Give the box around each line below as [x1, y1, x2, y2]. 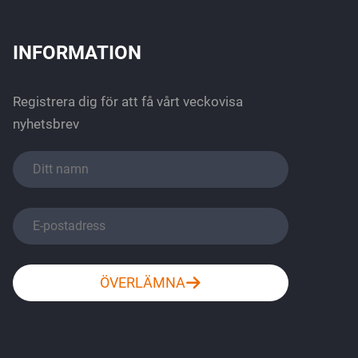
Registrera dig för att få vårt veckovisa [13, 93, 243, 109]
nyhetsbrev [13, 116, 79, 132]
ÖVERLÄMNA [100, 274, 185, 291]
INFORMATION [13, 42, 141, 64]
